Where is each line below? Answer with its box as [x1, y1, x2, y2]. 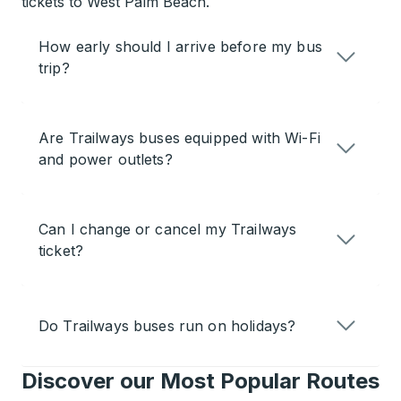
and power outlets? [38, 150, 173, 168]
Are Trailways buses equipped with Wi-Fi [38, 129, 320, 147]
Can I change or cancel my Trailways [38, 220, 297, 238]
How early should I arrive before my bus [38, 38, 322, 55]
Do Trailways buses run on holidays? [38, 317, 296, 335]
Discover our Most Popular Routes [21, 368, 380, 394]
